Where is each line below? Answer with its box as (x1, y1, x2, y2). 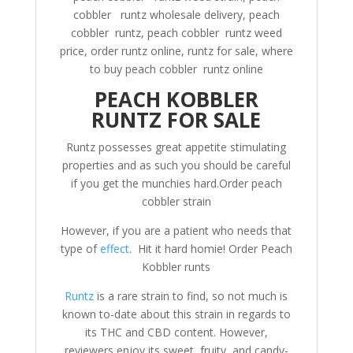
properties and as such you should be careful (61, 158, 291, 173)
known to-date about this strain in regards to (61, 307, 291, 321)
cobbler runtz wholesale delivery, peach (72, 7, 280, 22)
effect (99, 241, 129, 256)
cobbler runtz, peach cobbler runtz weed (70, 25, 282, 40)
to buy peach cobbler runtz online (89, 61, 263, 76)
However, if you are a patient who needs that (61, 223, 292, 238)
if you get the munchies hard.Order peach (70, 176, 282, 191)
